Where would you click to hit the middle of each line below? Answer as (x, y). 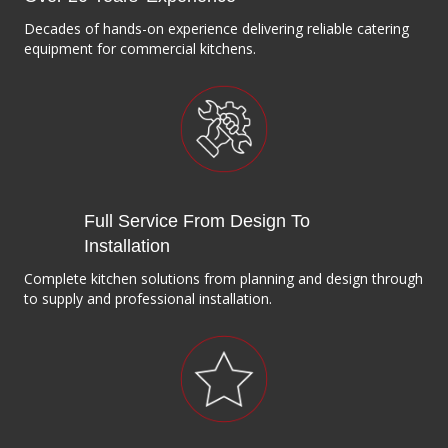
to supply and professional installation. (148, 299)
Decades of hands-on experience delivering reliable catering (216, 29)
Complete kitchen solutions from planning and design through (223, 279)
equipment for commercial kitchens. (140, 49)
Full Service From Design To (197, 221)
